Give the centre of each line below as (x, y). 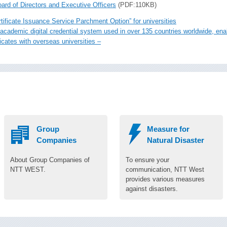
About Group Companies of (50, 160)
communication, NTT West (165, 169)
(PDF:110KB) (136, 5)
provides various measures (165, 179)
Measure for (168, 129)
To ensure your (147, 160)
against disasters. (152, 189)
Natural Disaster (176, 140)
